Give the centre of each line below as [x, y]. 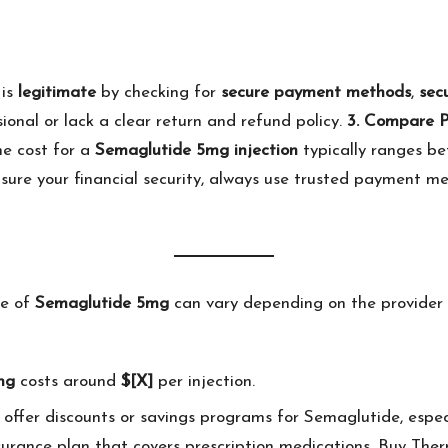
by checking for [158, 93]
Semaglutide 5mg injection [196, 151]
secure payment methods [316, 93]
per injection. [204, 382]
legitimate [57, 93]
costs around [68, 382]
